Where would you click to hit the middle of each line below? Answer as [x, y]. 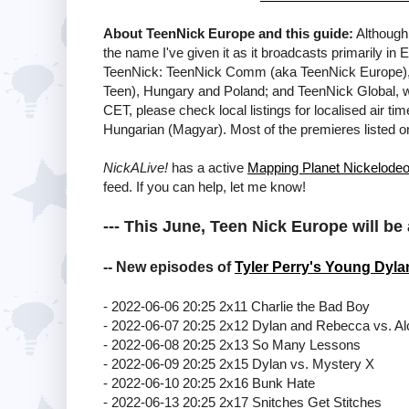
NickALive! [136, 167]
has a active [208, 167]
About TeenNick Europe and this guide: [228, 33]
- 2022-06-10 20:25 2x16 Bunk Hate [209, 383]
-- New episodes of [169, 267]
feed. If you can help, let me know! [204, 186]
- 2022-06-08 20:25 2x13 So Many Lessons [232, 344]
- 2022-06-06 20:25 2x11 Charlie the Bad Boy [236, 306]
